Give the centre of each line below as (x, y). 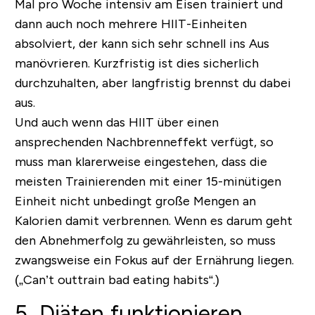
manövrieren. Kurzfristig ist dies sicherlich (136, 64)
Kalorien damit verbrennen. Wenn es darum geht (153, 221)
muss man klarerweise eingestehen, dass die (141, 162)
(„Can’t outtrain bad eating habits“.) (117, 280)
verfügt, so (240, 142)
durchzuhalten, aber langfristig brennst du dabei (153, 83)
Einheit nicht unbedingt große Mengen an (135, 201)
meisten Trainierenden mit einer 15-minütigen (148, 182)
